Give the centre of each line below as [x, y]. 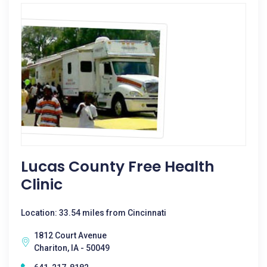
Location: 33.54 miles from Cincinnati [94, 213]
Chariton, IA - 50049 [72, 248]
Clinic [42, 184]
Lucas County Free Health [118, 167]
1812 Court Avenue [70, 235]
